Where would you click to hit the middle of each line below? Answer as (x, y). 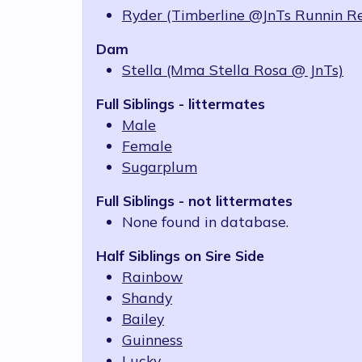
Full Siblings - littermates (181, 104)
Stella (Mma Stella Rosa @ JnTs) (233, 70)
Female (147, 146)
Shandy (147, 298)
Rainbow (152, 277)
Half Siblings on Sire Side (180, 256)
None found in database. (205, 222)
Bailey (143, 319)
